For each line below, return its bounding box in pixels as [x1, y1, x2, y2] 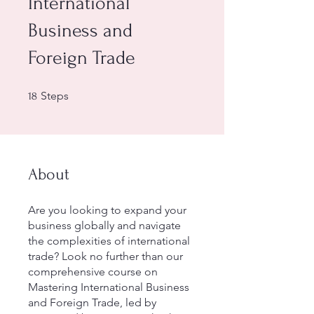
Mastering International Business [28, 280, 189, 294]
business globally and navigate [28, 219, 181, 232]
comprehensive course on [28, 265, 158, 278]
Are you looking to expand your [28, 203, 186, 217]
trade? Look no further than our [28, 250, 183, 263]
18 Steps [69, 88, 98, 96]
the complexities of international [28, 234, 190, 247]
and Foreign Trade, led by [28, 296, 156, 309]
